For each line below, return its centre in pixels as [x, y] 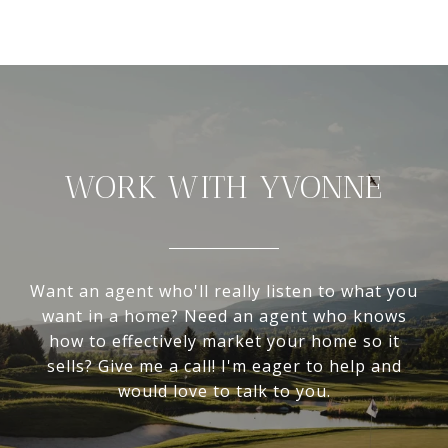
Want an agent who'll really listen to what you [224, 291]
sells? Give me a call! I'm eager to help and [224, 366]
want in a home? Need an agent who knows [224, 316]
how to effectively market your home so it [224, 341]
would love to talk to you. [224, 391]
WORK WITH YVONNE [224, 187]
